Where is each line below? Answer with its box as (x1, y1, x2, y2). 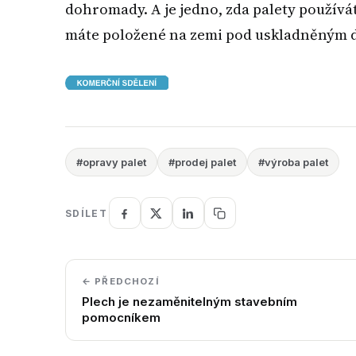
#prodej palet (168, 156, 236, 169)
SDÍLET (65, 207, 107, 219)
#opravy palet (76, 156, 146, 169)
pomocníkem (82, 310, 161, 326)
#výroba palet (258, 156, 328, 169)
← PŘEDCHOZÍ (82, 276, 159, 288)
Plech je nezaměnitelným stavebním (82, 294, 297, 310)
